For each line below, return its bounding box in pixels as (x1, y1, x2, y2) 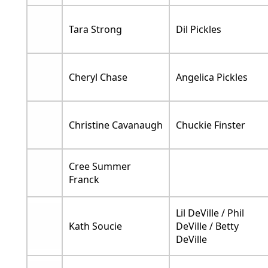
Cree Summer (68, 159, 131, 173)
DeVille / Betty (175, 219, 239, 233)
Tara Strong (68, 22, 122, 36)
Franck (68, 172, 99, 186)
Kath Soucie (68, 219, 122, 233)
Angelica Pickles (175, 70, 248, 84)
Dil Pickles (175, 22, 221, 36)
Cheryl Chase (68, 70, 127, 84)
